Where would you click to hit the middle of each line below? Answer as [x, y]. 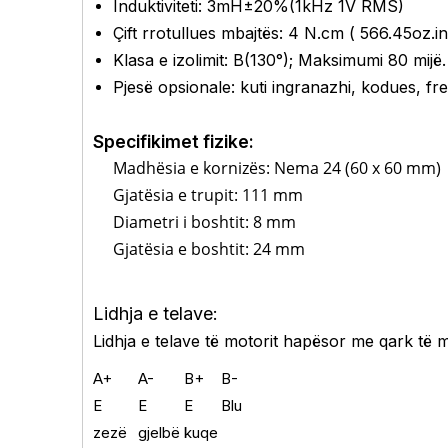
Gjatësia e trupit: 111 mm [208, 195]
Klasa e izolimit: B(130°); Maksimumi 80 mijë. [279, 60]
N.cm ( [332, 33]
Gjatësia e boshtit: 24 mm [209, 249]
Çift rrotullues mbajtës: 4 [208, 33]
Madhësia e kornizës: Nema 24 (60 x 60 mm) [277, 168]
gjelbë [159, 432]
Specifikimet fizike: [173, 141]
